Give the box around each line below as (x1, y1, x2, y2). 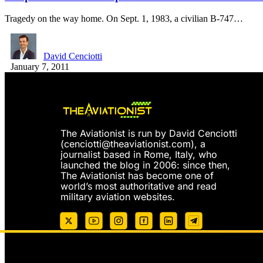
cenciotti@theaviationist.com (64, 137, 191, 150)
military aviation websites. (60, 190, 175, 203)
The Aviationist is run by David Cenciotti (60, 127, 237, 139)
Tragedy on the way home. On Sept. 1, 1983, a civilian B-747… (5, 14, 243, 24)
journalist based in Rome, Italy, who (60, 148, 217, 160)
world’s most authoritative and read (60, 180, 217, 192)
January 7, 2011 (11, 62, 69, 72)
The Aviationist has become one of (60, 169, 214, 181)
